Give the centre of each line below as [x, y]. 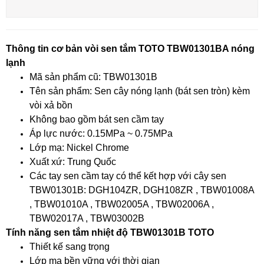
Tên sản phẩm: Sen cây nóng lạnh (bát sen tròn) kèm [140, 91]
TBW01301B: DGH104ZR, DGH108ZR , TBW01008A [142, 190]
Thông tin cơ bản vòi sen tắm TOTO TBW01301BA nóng [130, 48]
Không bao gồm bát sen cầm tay [97, 119]
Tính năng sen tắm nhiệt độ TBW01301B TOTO [110, 232]
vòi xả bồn [52, 105]
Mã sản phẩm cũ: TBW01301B [93, 77]
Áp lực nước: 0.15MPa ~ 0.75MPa [101, 133]
